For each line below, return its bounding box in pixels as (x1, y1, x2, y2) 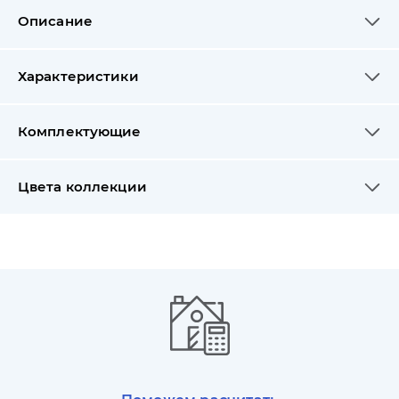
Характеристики (18, 68, 139, 85)
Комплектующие (18, 123, 142, 140)
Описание (18, 12, 93, 29)
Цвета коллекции (18, 178, 147, 195)
